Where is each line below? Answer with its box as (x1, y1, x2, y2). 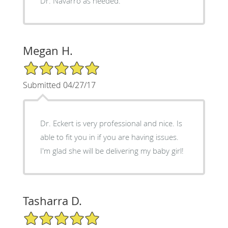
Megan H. (22, 43, 73, 58)
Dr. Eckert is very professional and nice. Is (40, 118, 182, 128)
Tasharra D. (22, 193, 82, 208)
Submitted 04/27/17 (22, 79, 96, 91)
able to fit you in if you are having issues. (40, 131, 179, 142)
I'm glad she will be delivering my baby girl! (40, 145, 184, 156)
